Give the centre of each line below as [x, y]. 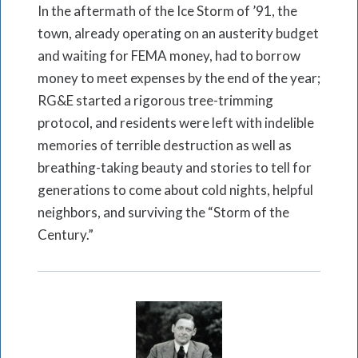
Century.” [66, 235]
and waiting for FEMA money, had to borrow [169, 56]
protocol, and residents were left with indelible [176, 123]
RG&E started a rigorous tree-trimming [155, 101]
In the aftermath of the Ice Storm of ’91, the [167, 11]
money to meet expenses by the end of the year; [179, 78]
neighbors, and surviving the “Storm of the [163, 213]
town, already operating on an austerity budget [178, 34]
